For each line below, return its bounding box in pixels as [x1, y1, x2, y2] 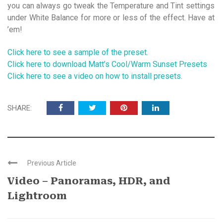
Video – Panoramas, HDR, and [7, 175, 170, 187]
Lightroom [7, 190, 67, 202]
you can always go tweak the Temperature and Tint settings [7, 1, 215, 11]
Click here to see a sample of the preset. [7, 48, 148, 57]
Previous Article [27, 159, 76, 167]
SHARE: [7, 104, 32, 113]
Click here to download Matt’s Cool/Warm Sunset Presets [7, 59, 207, 69]
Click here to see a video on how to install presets [7, 71, 181, 81]
